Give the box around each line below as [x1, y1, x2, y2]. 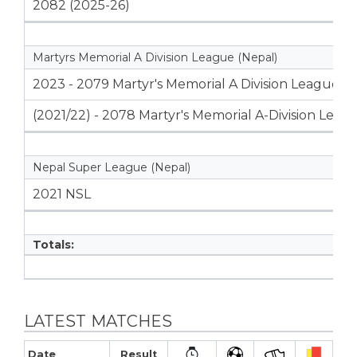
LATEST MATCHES [24, 312, 172, 331]
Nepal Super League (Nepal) [33, 160, 190, 175]
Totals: [33, 237, 74, 253]
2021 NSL [33, 186, 91, 202]
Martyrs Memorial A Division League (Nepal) [33, 50, 277, 65]
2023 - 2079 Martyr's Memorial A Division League [33, 76, 339, 92]
